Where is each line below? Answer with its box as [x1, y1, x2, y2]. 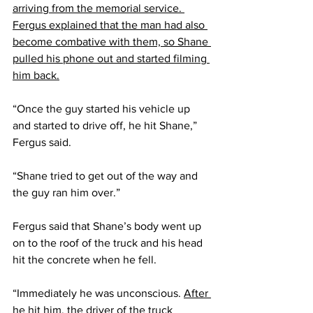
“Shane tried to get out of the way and [13, 169, 201, 182]
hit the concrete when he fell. [13, 253, 156, 265]
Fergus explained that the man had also [13, 18, 208, 31]
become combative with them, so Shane [13, 35, 211, 48]
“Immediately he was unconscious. [13, 286, 184, 299]
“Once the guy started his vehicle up [13, 102, 193, 115]
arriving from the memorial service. [13, 1, 184, 14]
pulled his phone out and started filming [13, 52, 210, 64]
